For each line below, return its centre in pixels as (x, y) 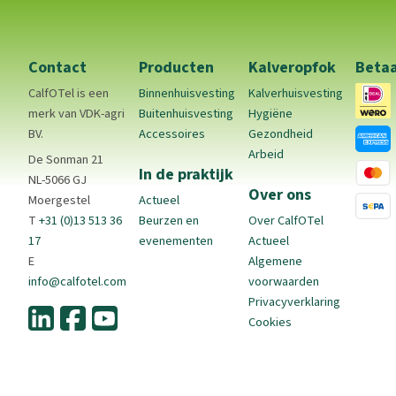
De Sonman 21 (66, 159)
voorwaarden (283, 281)
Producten (177, 68)
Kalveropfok (292, 68)
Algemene (275, 261)
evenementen (176, 240)
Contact (57, 68)
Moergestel (59, 200)
